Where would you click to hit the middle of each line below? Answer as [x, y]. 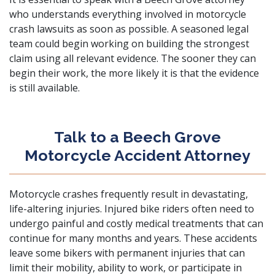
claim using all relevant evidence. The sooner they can [133, 58]
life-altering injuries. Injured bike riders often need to [132, 209]
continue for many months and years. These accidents [133, 238]
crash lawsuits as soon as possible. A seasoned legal [129, 29]
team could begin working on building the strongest [129, 44]
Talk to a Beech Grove [137, 137]
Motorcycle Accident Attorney [137, 155]
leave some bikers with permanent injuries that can [127, 253]
